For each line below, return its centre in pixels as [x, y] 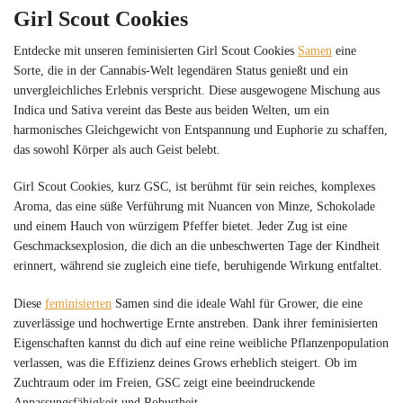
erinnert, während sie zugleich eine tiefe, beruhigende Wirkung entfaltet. [198, 266]
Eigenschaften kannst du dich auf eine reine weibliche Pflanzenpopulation [201, 343]
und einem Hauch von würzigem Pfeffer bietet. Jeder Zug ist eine [180, 227]
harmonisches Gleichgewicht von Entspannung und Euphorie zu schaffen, [201, 130]
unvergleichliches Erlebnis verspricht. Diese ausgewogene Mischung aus [197, 90]
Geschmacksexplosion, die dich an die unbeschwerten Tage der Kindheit [197, 246]
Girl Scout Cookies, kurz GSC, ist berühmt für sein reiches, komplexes [194, 187]
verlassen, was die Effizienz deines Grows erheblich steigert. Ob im [185, 363]
